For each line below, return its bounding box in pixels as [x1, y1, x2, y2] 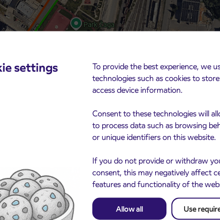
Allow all [116, 204, 143, 213]
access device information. [92, 84, 183, 95]
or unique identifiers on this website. [92, 132, 217, 142]
